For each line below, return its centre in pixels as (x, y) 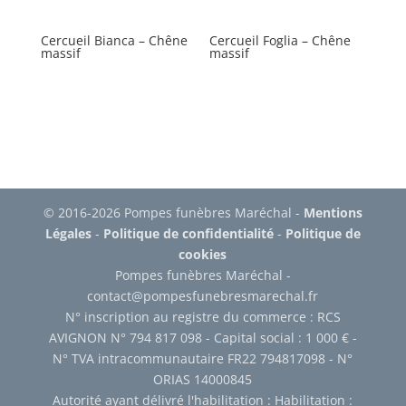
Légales (68, 233)
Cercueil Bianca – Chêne (114, 40)
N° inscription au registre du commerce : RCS (203, 316)
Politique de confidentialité (188, 233)
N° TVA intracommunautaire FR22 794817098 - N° (203, 358)
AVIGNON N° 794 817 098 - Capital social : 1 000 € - (203, 337)
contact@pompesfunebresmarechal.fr (203, 295)
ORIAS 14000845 (203, 379)
